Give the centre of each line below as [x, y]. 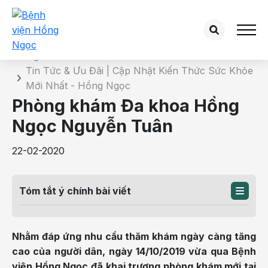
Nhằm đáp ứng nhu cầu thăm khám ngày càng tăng [134, 236]
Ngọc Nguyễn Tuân [92, 126]
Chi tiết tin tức [56, 33]
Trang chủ [35, 56]
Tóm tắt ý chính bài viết [75, 191]
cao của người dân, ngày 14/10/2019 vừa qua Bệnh [134, 251]
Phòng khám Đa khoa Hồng [126, 106]
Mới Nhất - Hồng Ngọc [78, 86]
